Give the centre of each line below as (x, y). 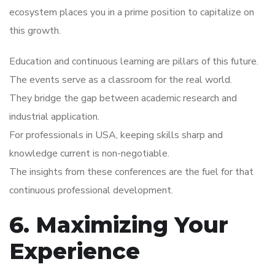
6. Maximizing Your (119, 225)
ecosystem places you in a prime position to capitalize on (132, 13)
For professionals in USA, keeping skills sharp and (116, 135)
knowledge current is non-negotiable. (89, 154)
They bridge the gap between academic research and (123, 99)
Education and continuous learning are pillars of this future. (134, 62)
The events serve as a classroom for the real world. (121, 80)
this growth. (35, 31)
